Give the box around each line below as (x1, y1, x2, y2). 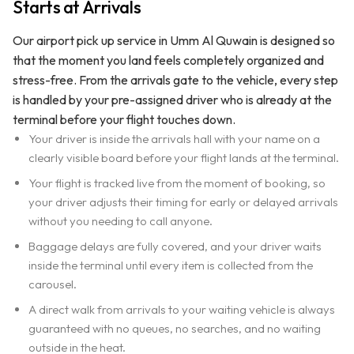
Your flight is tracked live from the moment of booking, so (28, 175, 326, 190)
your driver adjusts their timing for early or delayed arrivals (28, 194, 338, 209)
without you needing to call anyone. (28, 213, 213, 228)
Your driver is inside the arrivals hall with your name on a (28, 130, 320, 146)
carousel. (28, 276, 77, 292)
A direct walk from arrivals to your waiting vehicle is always (28, 301, 335, 317)
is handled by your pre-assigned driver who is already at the (13, 91, 332, 107)
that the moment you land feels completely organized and (13, 51, 324, 68)
